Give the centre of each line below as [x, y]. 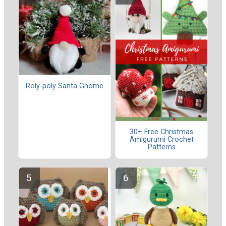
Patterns [161, 147]
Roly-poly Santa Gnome [65, 86]
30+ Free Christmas [161, 132]
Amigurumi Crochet [161, 140]
